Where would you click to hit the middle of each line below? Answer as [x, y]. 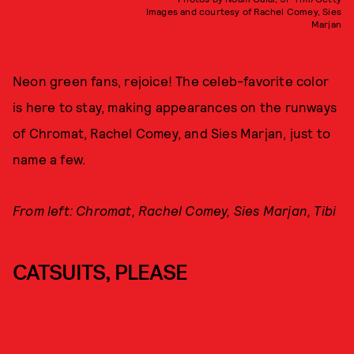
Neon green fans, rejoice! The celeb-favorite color [171, 80]
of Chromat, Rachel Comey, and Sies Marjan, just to [172, 132]
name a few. [49, 158]
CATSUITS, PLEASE [100, 272]
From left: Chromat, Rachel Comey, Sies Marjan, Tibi [175, 210]
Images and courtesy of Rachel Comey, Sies [243, 11]
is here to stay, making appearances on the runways [175, 106]
